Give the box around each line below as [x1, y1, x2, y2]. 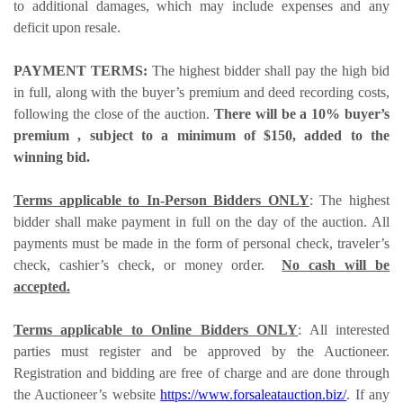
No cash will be [282, 256, 390, 273]
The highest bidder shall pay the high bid [148, 62, 390, 78]
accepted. [13, 278, 70, 294]
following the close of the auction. [13, 105, 214, 121]
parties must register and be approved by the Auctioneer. [13, 343, 390, 359]
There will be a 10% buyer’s [213, 105, 390, 121]
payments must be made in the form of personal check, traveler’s [13, 235, 390, 251]
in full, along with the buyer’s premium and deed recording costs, [13, 84, 390, 100]
